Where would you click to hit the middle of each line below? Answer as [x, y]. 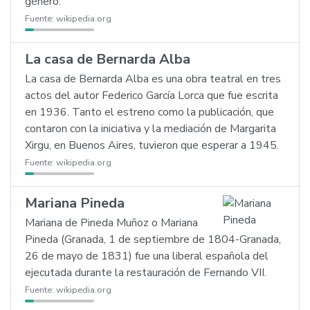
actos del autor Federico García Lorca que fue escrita [152, 95]
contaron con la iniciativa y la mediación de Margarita [151, 129]
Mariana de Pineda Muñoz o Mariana [111, 223]
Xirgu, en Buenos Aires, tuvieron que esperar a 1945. [152, 145]
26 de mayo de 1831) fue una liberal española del [147, 256]
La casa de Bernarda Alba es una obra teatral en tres [153, 79]
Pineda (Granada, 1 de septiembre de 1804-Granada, [153, 239]
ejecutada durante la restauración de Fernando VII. [146, 273]
